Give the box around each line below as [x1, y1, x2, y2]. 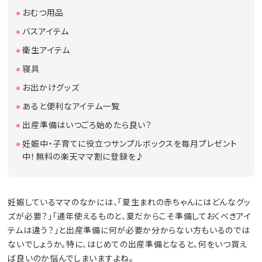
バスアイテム [22, 25, 69, 37]
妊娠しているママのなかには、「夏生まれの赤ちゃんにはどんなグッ [8, 195, 251, 208]
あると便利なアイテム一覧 [22, 99, 120, 112]
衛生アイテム [22, 43, 70, 56]
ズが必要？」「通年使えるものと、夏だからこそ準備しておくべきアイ [8, 209, 251, 222]
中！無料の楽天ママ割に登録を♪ [22, 150, 144, 162]
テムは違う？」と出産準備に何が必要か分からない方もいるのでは [8, 223, 250, 236]
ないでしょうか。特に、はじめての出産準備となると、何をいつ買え [8, 237, 248, 250]
